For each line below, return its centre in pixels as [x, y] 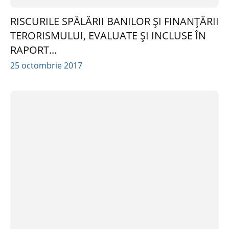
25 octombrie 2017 [46, 66]
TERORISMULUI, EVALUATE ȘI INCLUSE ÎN [108, 36]
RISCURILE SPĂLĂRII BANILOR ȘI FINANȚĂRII [114, 21]
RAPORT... [33, 50]
